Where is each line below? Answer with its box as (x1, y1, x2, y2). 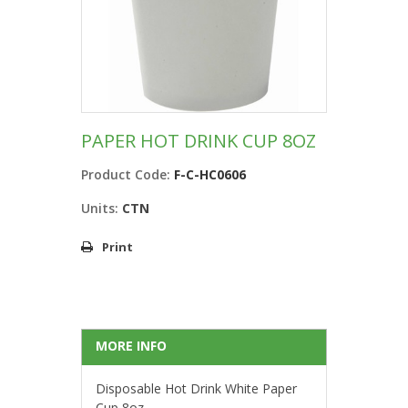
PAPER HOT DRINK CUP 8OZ (81, 128, 316, 154)
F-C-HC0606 (174, 166, 246, 184)
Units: (81, 199, 118, 218)
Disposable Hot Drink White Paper (96, 380, 297, 398)
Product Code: (81, 166, 170, 184)
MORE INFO (96, 337, 167, 355)
